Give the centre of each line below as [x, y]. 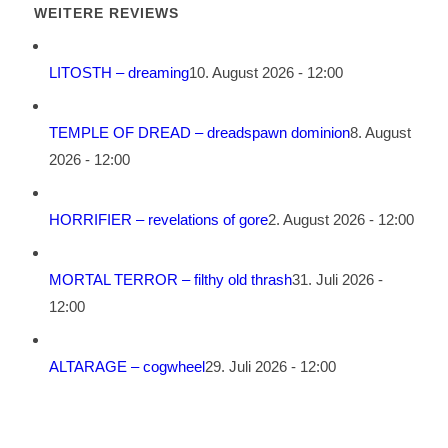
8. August [380, 133]
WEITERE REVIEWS [106, 13]
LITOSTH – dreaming [118, 73]
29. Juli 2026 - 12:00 [270, 367]
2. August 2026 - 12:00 [340, 220]
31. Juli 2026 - [337, 280]
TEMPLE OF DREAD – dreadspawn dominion [199, 133]
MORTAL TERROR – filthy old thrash [170, 280]
